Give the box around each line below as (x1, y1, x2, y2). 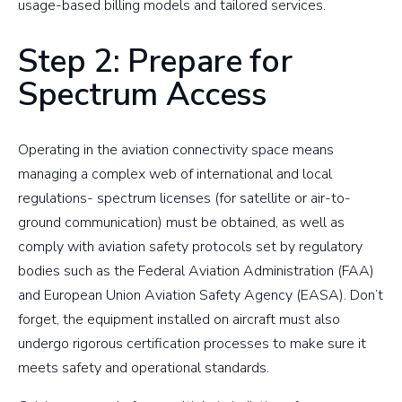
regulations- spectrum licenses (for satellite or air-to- (18, 188, 351, 208)
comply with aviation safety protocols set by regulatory (18, 236, 363, 257)
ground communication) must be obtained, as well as (18, 212, 345, 232)
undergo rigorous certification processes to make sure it (18, 333, 366, 354)
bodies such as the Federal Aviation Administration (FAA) (18, 260, 374, 281)
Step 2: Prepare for (18, 39, 293, 84)
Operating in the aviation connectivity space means (18, 139, 334, 160)
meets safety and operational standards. (18, 357, 276, 378)
